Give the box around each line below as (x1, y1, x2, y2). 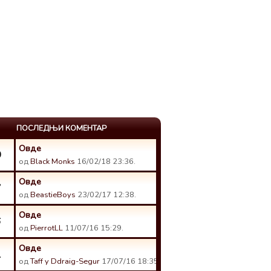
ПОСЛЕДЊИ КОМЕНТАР (16, 123, 106, 134)
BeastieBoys (30, 189, 76, 200)
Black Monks (30, 156, 75, 167)
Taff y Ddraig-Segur (30, 256, 100, 267)
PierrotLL (30, 223, 63, 233)
